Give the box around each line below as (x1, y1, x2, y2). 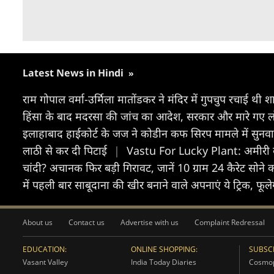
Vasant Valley (23, 257, 68, 267)
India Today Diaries (130, 257, 196, 267)
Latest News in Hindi (23, 66, 126, 80)
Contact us (68, 217, 105, 228)
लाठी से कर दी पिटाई (23, 143, 110, 158)
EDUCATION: (23, 244, 67, 254)
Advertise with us (120, 217, 179, 228)
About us (23, 217, 53, 228)
